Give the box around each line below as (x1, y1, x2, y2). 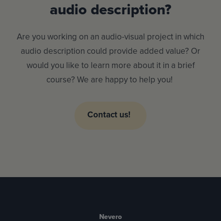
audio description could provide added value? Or (21, 45, 200, 57)
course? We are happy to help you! (46, 74, 175, 86)
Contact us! (87, 108, 131, 120)
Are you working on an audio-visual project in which (17, 31, 204, 43)
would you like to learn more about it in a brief (26, 59, 195, 72)
